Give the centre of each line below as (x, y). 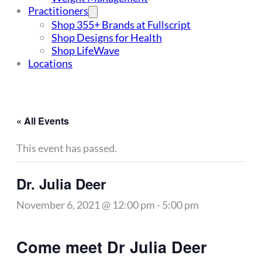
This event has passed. (67, 148)
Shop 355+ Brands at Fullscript (121, 25)
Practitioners (58, 11)
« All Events (43, 121)
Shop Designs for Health (107, 37)
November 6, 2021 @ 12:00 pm (86, 205)
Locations (50, 63)
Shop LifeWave (85, 50)
